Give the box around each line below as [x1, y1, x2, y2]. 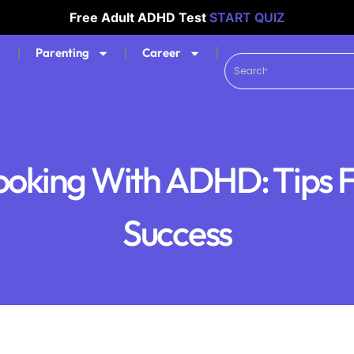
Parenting [35, 45, 89, 60]
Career [141, 45, 181, 60]
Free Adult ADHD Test [70, 9, 209, 25]
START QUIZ [209, 9, 284, 25]
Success [122, 210, 232, 255]
